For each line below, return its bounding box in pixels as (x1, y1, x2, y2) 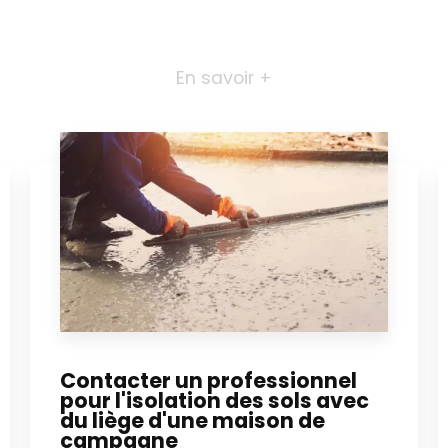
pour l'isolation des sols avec (59, 385, 369, 415)
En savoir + (176, 65, 272, 90)
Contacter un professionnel (59, 365, 357, 395)
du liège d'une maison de (59, 405, 325, 435)
